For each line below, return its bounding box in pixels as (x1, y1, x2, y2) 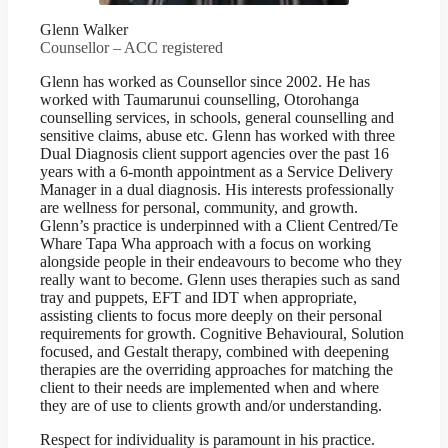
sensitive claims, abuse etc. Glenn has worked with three (40, 127, 395, 144)
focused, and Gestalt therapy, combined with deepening (40, 343, 389, 360)
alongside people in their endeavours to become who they (40, 253, 402, 270)
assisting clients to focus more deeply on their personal (40, 307, 382, 324)
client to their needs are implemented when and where (40, 379, 379, 396)
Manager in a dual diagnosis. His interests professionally (40, 181, 394, 198)
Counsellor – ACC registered (40, 39, 223, 56)
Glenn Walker (40, 21, 128, 38)
